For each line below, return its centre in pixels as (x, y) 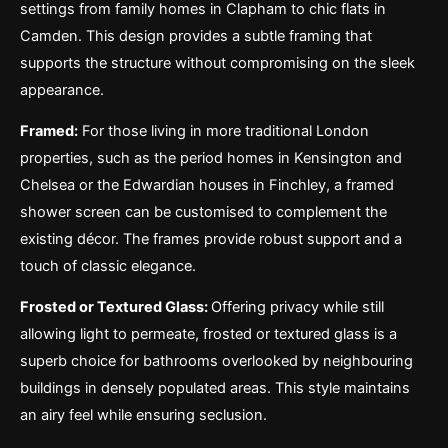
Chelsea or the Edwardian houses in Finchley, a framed (207, 184)
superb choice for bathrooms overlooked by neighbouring (216, 360)
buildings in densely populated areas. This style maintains (215, 387)
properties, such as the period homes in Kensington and (211, 157)
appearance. (62, 89)
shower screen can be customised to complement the (203, 211)
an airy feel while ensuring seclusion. (143, 414)
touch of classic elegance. (108, 265)
